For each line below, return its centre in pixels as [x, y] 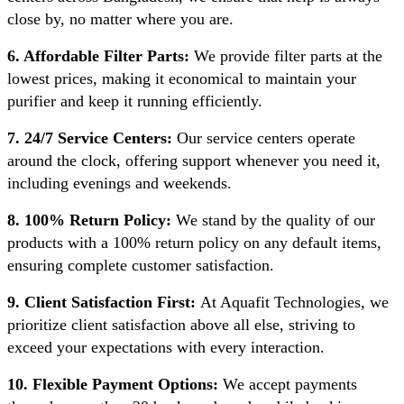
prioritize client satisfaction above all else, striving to [181, 324]
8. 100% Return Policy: [89, 220]
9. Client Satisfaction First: [101, 302]
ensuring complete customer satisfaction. [141, 265]
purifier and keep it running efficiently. [135, 101]
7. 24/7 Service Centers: [90, 138]
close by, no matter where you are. [120, 18]
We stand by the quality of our [273, 220]
